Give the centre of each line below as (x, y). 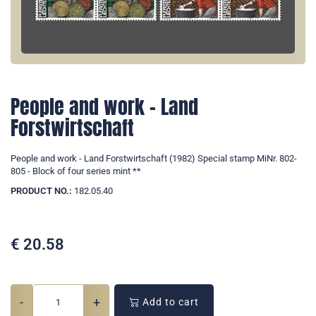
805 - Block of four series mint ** (76, 171)
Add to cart (169, 302)
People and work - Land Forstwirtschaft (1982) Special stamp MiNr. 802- (154, 159)
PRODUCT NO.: (41, 191)
